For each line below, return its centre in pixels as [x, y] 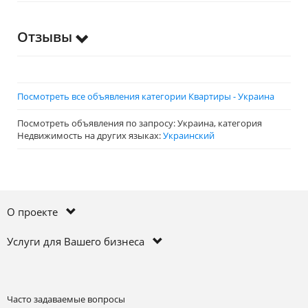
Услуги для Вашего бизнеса [80, 241]
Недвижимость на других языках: [90, 135]
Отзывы [46, 37]
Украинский [189, 135]
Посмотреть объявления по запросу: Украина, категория [140, 123]
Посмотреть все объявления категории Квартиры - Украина [146, 96]
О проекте [36, 212]
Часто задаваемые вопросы [66, 299]
